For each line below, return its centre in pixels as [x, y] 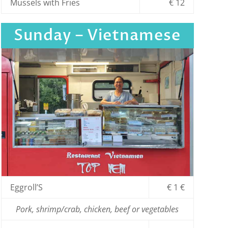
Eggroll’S [26, 188]
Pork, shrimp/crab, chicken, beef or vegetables [97, 209]
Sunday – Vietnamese [97, 36]
